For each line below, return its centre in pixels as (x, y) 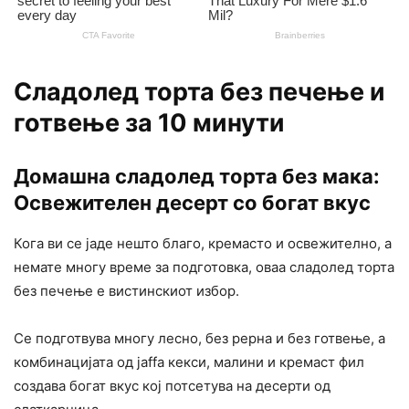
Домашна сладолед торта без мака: (197, 177)
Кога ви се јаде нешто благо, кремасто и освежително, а (203, 244)
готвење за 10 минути (149, 123)
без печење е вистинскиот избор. (126, 291)
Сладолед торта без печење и (199, 92)
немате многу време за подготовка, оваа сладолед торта (204, 267)
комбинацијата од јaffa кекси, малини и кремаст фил (189, 362)
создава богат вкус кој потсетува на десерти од (172, 386)
